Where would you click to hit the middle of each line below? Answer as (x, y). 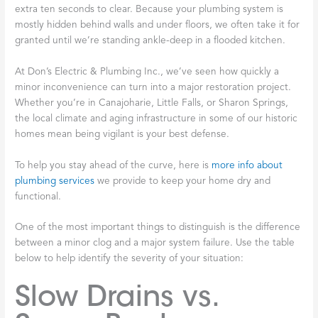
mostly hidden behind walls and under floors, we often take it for (158, 25)
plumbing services (55, 181)
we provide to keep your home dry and (183, 181)
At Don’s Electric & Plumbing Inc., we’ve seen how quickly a (147, 72)
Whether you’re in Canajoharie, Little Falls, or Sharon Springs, (152, 103)
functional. (38, 197)
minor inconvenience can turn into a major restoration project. (153, 87)
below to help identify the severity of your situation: (130, 259)
